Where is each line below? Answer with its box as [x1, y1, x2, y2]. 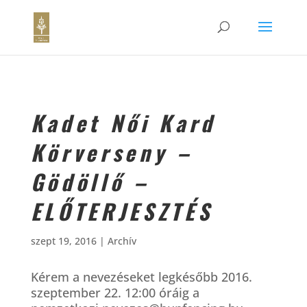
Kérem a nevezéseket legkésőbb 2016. [30, 269, 252, 285]
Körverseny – [30, 136, 193, 168]
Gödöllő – [30, 166, 149, 197]
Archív [107, 234, 136, 247]
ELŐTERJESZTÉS [30, 195, 213, 227]
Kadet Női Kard [30, 107, 216, 138]
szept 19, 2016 [30, 234, 97, 247]
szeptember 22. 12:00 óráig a [30, 284, 199, 301]
